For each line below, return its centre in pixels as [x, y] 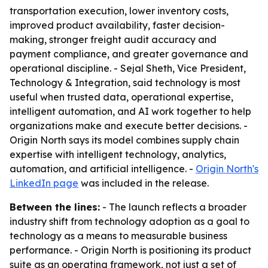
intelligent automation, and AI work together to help [130, 111]
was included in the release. [144, 183]
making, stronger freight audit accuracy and [113, 39]
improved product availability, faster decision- [117, 25]
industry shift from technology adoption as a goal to [130, 221]
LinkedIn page [44, 183]
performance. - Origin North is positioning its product [130, 250]
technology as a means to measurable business [118, 236]
